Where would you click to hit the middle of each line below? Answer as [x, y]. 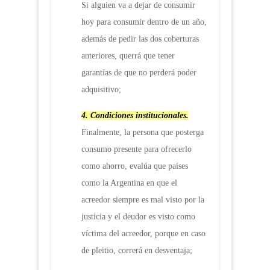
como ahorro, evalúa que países [135, 166]
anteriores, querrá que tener [128, 56]
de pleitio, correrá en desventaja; [137, 251]
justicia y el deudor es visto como [138, 217]
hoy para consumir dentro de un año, [144, 22]
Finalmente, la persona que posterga [143, 133]
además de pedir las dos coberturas [140, 39]
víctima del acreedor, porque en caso [143, 234]
